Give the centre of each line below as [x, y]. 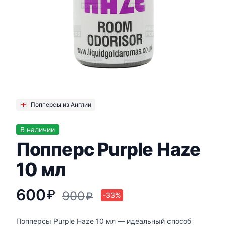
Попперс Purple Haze [108, 150]
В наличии [38, 130]
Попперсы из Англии [61, 105]
